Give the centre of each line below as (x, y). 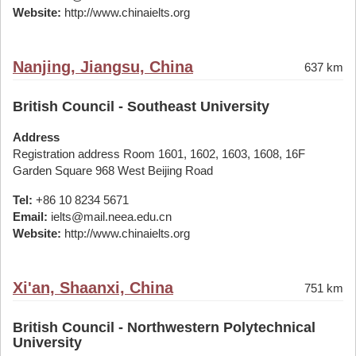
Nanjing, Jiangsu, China (103, 67)
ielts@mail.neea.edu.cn (110, 217)
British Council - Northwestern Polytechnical (164, 327)
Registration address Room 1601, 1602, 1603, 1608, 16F (159, 154)
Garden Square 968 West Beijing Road (113, 170)
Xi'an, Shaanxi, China (93, 288)
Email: (30, 217)
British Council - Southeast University (141, 106)
